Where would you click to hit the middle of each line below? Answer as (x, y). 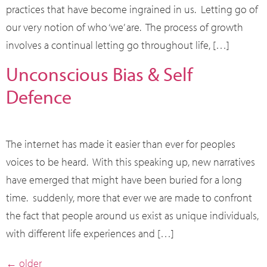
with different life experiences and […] (90, 233)
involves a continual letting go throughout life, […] (118, 45)
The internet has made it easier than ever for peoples (121, 144)
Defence (39, 96)
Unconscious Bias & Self (99, 74)
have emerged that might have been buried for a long (124, 179)
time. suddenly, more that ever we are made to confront (129, 197)
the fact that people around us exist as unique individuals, (132, 215)
